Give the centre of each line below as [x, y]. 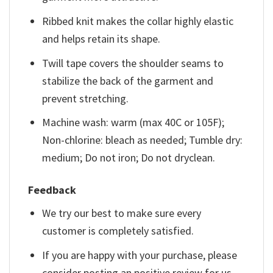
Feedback [52, 190]
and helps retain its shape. [101, 38]
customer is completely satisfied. [118, 230]
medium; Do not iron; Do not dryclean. [129, 158]
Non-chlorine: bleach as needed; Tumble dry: [143, 140]
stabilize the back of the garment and [128, 80]
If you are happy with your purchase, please [140, 255]
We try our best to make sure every [122, 213]
